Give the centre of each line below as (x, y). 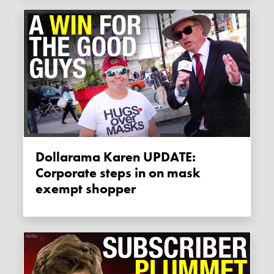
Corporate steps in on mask (118, 173)
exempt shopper (86, 189)
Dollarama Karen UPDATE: (40, 157)
